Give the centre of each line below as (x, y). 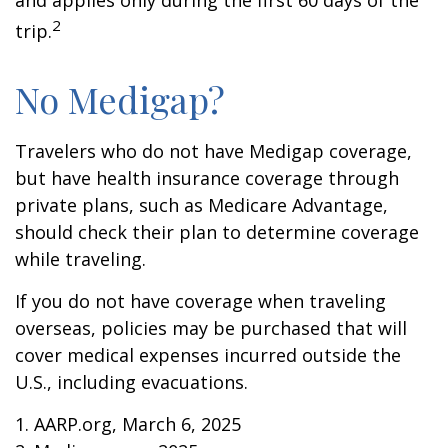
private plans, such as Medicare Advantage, (201, 205)
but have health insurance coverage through (207, 178)
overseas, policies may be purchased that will (211, 328)
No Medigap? (120, 99)
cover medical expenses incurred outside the (208, 355)
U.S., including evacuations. (131, 382)
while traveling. (80, 259)
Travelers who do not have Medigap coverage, (213, 151)
